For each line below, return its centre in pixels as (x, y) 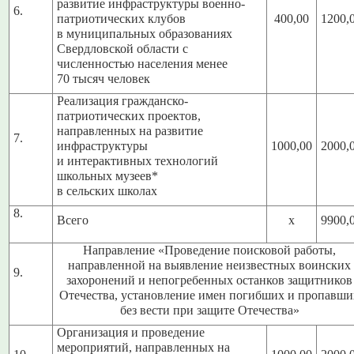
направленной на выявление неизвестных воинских (210, 265)
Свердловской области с (123, 49)
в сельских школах (107, 191)
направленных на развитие (130, 131)
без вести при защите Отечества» (209, 310)
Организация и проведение (131, 332)
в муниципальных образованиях (145, 34)
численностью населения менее (143, 64)
